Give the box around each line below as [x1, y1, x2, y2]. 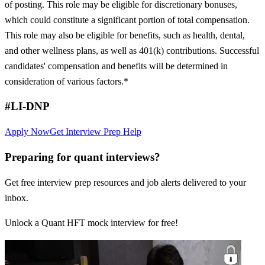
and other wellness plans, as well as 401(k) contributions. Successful [5, 45, 259, 56]
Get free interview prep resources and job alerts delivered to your [5, 177, 246, 188]
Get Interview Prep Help [50, 127, 141, 137]
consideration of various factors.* [5, 76, 128, 86]
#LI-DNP [5, 100, 50, 113]
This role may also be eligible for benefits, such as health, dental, [5, 30, 245, 40]
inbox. [5, 192, 28, 203]
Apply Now [5, 127, 50, 137]
